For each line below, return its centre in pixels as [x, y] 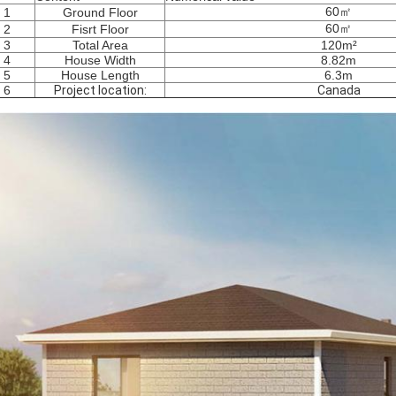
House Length [100, 75]
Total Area [100, 45]
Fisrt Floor [100, 29]
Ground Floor [100, 12]
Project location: [100, 90]
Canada [339, 90]
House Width [100, 60]
